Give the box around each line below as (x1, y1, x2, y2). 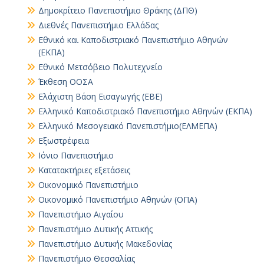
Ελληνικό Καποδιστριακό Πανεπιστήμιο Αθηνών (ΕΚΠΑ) (38, 105, 252, 117)
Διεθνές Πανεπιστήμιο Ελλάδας (38, 19, 159, 31)
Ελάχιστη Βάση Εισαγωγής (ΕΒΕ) (38, 91, 163, 102)
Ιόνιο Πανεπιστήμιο (38, 150, 114, 161)
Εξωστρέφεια (38, 135, 89, 146)
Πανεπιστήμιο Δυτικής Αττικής (38, 223, 153, 235)
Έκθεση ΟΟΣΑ (38, 76, 93, 87)
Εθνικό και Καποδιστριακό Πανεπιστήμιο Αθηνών (38, 34, 228, 45)
